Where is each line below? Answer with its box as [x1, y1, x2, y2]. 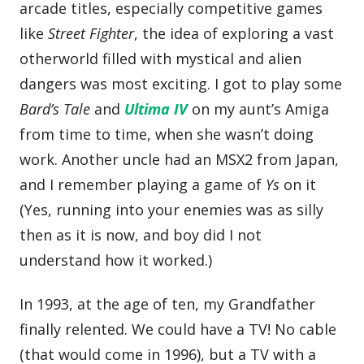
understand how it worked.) [19, 250, 213, 271]
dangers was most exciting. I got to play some [19, 74, 343, 94]
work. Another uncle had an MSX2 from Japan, [19, 149, 340, 170]
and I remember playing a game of [19, 175, 266, 195]
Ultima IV [124, 99, 188, 119]
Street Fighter [48, 24, 135, 44]
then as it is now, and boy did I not [19, 225, 262, 245]
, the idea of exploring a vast [134, 24, 335, 44]
